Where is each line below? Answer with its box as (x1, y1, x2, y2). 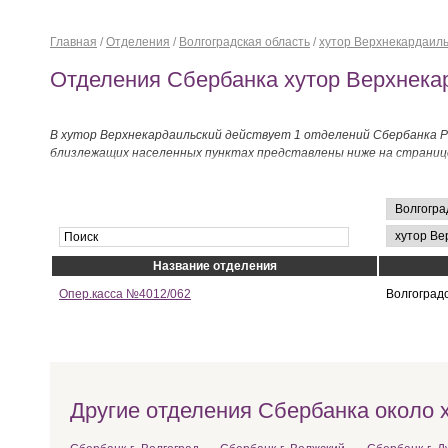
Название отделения (152, 258, 277, 273)
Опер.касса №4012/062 (59, 286, 191, 301)
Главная (50, 34, 97, 49)
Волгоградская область (179, 34, 310, 49)
